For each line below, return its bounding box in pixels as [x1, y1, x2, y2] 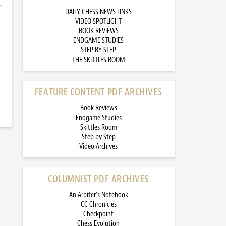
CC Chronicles [80, 200, 117, 209]
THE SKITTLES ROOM [72, 55, 125, 65]
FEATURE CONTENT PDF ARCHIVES [34, 86, 162, 98]
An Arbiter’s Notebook [69, 190, 128, 200]
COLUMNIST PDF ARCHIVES [48, 173, 149, 185]
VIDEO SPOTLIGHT [75, 17, 122, 26]
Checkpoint [83, 209, 114, 219]
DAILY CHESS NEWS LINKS [65, 7, 132, 17]
